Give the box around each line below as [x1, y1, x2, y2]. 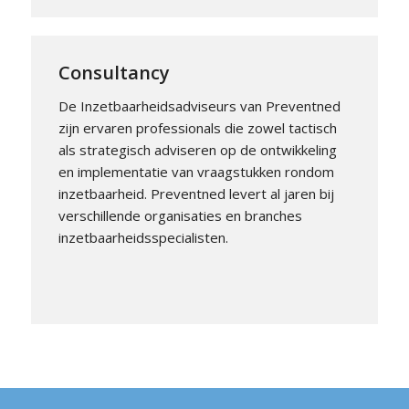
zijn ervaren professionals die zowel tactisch [58, 118, 337, 137]
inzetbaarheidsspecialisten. [58, 227, 228, 246]
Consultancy [58, 60, 170, 85]
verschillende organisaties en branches [58, 205, 302, 225]
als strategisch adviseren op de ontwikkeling [58, 140, 337, 159]
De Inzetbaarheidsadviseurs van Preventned [58, 96, 341, 115]
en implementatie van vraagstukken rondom [58, 162, 334, 181]
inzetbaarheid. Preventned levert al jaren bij [58, 184, 334, 203]
